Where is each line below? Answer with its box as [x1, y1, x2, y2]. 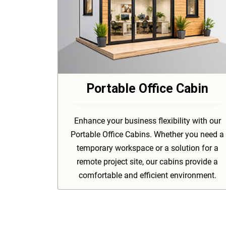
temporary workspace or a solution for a [76, 143, 218, 153]
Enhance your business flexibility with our [74, 116, 221, 126]
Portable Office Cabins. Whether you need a [71, 129, 224, 139]
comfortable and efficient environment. [78, 170, 216, 180]
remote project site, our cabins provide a [77, 156, 218, 166]
